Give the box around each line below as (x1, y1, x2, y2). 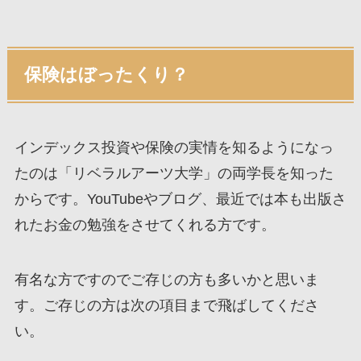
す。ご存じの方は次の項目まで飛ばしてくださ (14, 297, 319, 314)
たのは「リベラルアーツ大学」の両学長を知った (14, 165, 334, 182)
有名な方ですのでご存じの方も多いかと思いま (14, 272, 319, 288)
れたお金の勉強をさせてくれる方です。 (14, 217, 276, 234)
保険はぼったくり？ (24, 65, 189, 85)
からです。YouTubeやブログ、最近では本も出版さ (14, 191, 346, 208)
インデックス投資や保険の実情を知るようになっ (14, 139, 334, 156)
